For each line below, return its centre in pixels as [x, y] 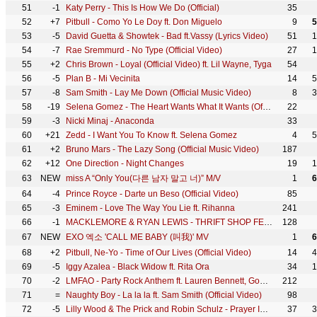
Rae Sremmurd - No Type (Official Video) [144, 50]
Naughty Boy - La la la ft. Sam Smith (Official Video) [164, 295]
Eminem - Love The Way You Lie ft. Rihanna [150, 208]
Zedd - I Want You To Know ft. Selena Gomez [151, 135]
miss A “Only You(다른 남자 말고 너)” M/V [143, 178]
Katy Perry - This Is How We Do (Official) [143, 8]
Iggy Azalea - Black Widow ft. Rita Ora [138, 267]
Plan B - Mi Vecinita [103, 79]
